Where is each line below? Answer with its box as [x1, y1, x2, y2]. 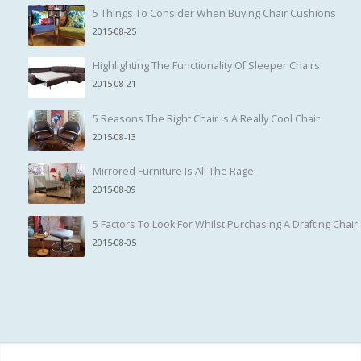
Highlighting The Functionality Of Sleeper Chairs [93, 59, 320, 73]
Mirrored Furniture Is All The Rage [93, 164, 254, 179]
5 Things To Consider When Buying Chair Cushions [93, 6, 336, 20]
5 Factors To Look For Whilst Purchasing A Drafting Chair [93, 217, 358, 231]
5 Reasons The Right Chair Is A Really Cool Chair [93, 111, 320, 126]
